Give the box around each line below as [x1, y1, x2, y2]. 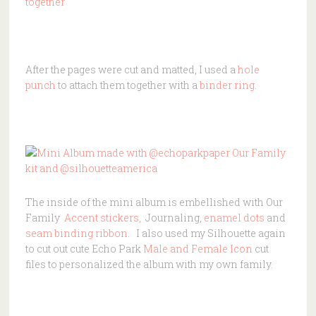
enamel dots [203, 210, 265, 224]
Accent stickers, [63, 210, 141, 224]
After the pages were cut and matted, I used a [25, 62, 238, 76]
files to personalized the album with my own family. [25, 257, 273, 271]
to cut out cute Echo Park [25, 241, 143, 255]
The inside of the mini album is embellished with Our [25, 195, 283, 209]
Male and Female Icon [142, 241, 255, 255]
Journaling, [140, 210, 204, 224]
